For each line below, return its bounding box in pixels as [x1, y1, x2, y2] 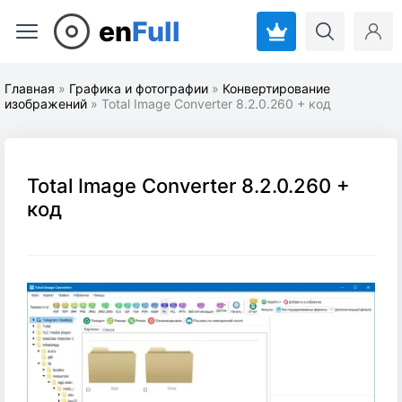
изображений [4, 96, 87, 111]
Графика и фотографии [69, 81, 208, 96]
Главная [4, 81, 55, 96]
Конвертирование [223, 81, 330, 96]
